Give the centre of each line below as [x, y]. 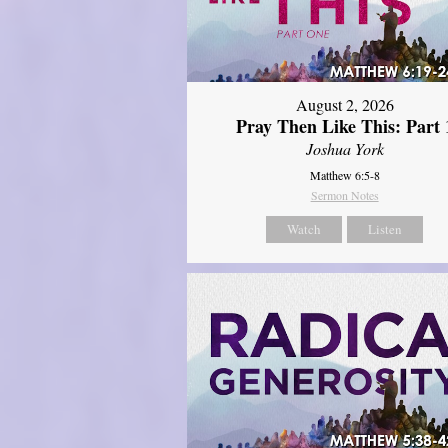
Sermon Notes [344, 195]
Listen [385, 229]
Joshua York [344, 149]
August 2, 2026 [344, 105]
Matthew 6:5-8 [344, 175]
